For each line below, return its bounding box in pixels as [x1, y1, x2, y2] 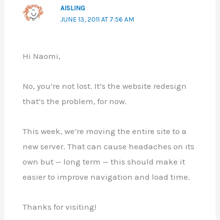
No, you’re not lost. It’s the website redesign [22, 81, 187, 91]
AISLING [60, 3, 85, 12]
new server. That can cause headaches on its [22, 141, 194, 151]
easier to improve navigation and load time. [22, 171, 190, 182]
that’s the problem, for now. [22, 96, 127, 106]
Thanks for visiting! [22, 201, 96, 212]
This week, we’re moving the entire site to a [22, 126, 187, 136]
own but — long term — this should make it [22, 156, 185, 166]
